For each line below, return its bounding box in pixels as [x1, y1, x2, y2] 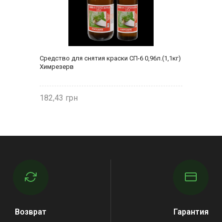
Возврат [15, 207, 47, 217]
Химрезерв [40, 62, 74, 70]
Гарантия [173, 207, 209, 217]
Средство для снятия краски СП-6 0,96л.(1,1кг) [40, 54, 181, 62]
